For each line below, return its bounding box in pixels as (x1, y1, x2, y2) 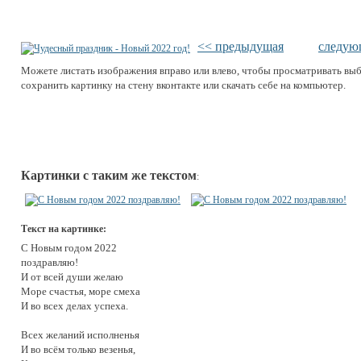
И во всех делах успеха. (21, 299, 128, 312)
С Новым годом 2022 (21, 241, 117, 254)
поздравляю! (21, 255, 78, 268)
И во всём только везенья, (21, 342, 135, 355)
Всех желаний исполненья (21, 328, 139, 341)
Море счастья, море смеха (21, 284, 140, 297)
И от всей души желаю (21, 270, 123, 283)
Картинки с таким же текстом (21, 168, 197, 182)
